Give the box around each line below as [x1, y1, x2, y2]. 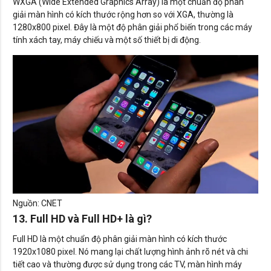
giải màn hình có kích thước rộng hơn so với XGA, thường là [13, 10, 233, 20]
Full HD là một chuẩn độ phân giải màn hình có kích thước [13, 233, 227, 244]
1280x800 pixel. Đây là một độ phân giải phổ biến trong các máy [13, 22, 252, 33]
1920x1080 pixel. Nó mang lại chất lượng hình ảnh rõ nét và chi [13, 246, 248, 256]
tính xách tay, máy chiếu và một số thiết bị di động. [13, 35, 201, 45]
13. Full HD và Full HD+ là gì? [13, 212, 152, 225]
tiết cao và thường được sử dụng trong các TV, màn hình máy [13, 259, 242, 269]
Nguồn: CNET [13, 198, 62, 208]
